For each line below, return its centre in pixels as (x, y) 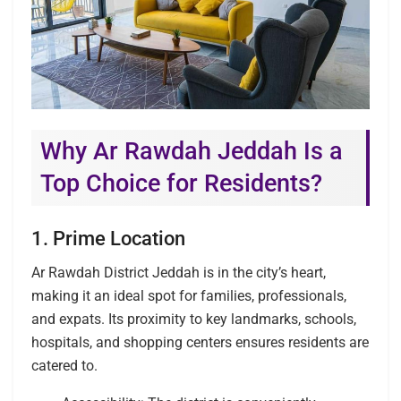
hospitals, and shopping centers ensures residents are (200, 343)
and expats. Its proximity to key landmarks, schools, (194, 320)
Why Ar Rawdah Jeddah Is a (192, 151)
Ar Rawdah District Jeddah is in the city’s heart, (179, 273)
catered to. (64, 366)
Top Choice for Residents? (181, 183)
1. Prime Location (108, 238)
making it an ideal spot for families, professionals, (189, 296)
